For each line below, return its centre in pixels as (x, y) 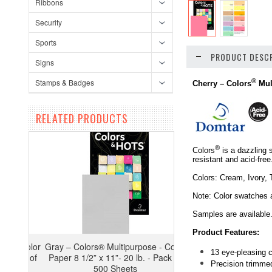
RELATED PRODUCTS (82, 118)
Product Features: (226, 232)
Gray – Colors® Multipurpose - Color (101, 246)
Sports (46, 42)
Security (49, 22)
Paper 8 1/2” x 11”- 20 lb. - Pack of (101, 257)
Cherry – (209, 84)
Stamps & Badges (65, 82)
